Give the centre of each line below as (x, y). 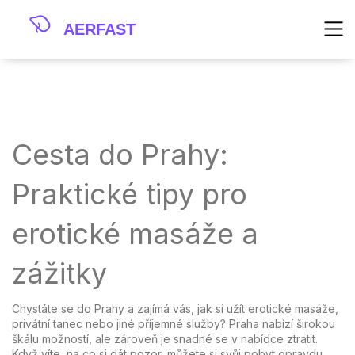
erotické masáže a (135, 234)
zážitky (59, 273)
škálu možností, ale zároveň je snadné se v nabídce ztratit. (165, 339)
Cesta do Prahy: (120, 155)
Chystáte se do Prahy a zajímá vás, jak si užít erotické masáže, (175, 309)
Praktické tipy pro (130, 194)
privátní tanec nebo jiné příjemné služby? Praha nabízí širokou (174, 324)
